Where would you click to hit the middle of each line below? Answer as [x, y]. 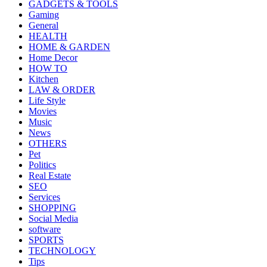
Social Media [53, 219]
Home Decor [53, 58]
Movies [43, 111]
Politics [42, 165]
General [44, 26]
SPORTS [46, 240]
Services [44, 197]
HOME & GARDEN [69, 47]
